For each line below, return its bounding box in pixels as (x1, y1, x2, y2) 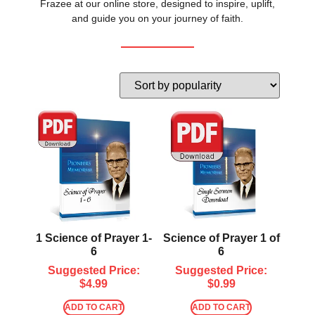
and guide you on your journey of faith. (72, 13, 243, 24)
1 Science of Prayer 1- (35, 231, 152, 244)
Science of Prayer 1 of (162, 231, 280, 244)
